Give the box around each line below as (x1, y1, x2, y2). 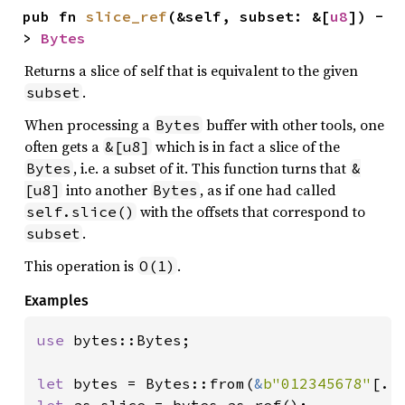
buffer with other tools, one (202, 114, 384, 135)
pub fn (23, 6, 86, 25)
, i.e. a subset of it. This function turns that (73, 157, 350, 178)
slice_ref (86, 6, 167, 25)
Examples (24, 291, 89, 309)
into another (62, 179, 151, 200)
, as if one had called (200, 179, 336, 200)
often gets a (24, 136, 103, 156)
